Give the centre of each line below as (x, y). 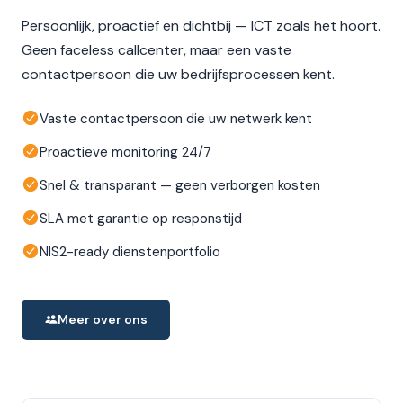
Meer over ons (102, 319)
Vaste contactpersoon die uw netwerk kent (176, 118)
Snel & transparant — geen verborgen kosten (180, 185)
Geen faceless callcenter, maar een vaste (157, 49)
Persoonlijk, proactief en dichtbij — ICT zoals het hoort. (201, 25)
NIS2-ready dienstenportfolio (130, 251)
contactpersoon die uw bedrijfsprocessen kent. (178, 74)
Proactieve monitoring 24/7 (125, 152)
